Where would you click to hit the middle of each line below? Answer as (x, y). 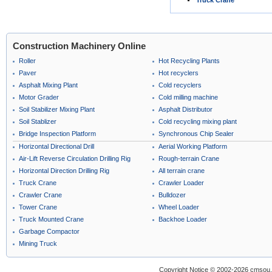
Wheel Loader (179, 207)
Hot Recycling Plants (189, 61)
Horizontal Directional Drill (56, 146)
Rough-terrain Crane (189, 158)
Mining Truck (38, 243)
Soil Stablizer (38, 121)
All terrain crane (182, 171)
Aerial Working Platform (193, 146)
